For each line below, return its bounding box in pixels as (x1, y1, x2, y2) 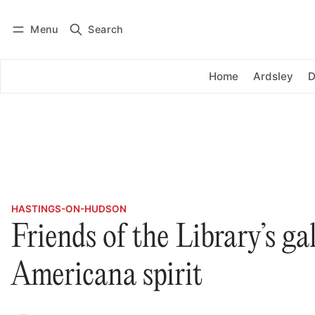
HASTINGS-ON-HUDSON (11, 203, 127, 215)
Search (88, 22, 124, 35)
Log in (25, 34, 53, 45)
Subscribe (81, 34, 127, 45)
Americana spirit (11, 259, 202, 295)
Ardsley (253, 69, 293, 83)
